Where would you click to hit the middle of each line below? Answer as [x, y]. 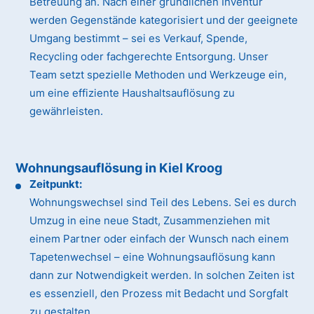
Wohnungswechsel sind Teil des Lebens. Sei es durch [163, 203]
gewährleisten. [67, 111]
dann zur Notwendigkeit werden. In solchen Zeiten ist [162, 275]
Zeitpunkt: [56, 184]
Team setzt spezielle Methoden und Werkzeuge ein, [158, 75]
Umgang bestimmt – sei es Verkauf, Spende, [139, 39]
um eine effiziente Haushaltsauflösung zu [132, 93]
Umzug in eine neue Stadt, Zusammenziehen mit [150, 221]
